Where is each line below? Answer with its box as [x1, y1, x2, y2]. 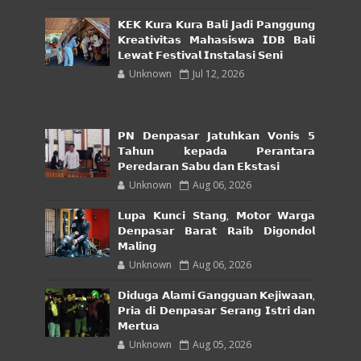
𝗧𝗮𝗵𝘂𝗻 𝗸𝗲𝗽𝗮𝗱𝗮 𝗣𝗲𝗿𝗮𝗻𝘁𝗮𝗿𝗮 [118, 145, 316, 159]
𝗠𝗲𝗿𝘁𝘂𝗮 [118, 320, 160, 334]
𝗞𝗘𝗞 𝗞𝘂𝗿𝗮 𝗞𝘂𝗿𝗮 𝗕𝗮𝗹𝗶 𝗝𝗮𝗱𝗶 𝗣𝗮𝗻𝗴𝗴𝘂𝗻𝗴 [118, 19, 316, 32]
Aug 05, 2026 [193, 338, 252, 352]
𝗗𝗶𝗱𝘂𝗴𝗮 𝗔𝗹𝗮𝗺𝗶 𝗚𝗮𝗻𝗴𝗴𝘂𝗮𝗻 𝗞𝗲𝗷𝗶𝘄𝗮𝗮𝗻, [118, 289, 316, 303]
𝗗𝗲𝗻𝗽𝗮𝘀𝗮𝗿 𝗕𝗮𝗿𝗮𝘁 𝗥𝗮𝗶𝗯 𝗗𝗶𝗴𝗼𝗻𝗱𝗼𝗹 [118, 225, 316, 239]
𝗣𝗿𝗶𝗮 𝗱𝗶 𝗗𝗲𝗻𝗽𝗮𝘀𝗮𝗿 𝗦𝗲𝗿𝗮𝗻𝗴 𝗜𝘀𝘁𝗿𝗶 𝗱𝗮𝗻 [118, 305, 316, 318]
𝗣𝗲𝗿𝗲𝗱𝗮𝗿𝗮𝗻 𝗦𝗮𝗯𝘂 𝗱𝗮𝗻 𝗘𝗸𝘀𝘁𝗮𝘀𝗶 [118, 160, 280, 174]
